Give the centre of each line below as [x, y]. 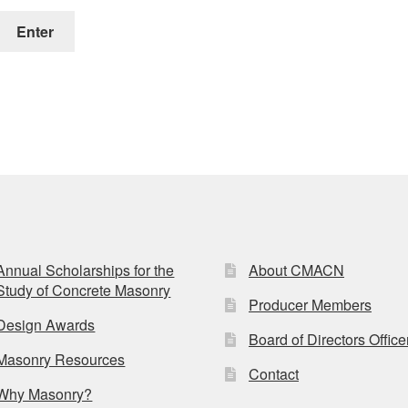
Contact [273, 373]
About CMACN [296, 270]
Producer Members [310, 304]
